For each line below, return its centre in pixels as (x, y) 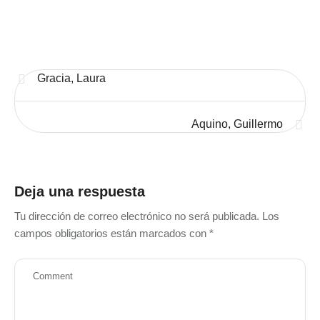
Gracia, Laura (71, 78)
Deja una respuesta (80, 191)
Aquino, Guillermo (237, 124)
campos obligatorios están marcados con (112, 233)
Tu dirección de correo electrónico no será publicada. (137, 216)
